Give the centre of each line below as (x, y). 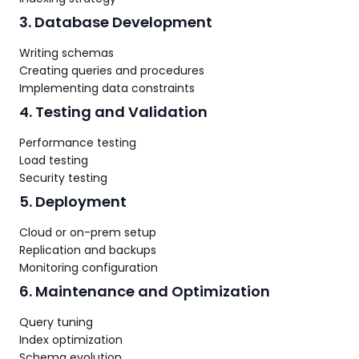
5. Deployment (73, 202)
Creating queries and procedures (112, 71)
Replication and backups (88, 250)
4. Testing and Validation (113, 112)
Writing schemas (67, 53)
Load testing (54, 161)
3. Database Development (116, 22)
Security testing (63, 178)
